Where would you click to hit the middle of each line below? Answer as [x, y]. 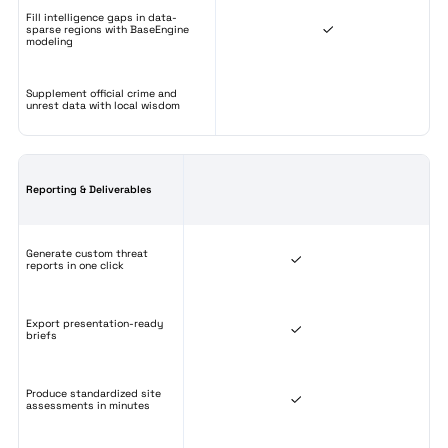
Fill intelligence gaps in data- [101, 17]
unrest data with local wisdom [103, 105]
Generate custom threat [87, 253]
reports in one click [75, 265]
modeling [49, 41]
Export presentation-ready [94, 323]
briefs [41, 335]
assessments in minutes [88, 405]
